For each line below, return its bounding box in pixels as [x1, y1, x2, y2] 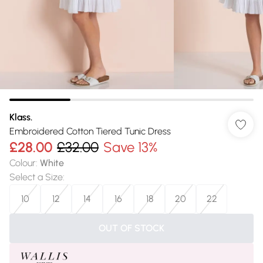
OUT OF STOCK [99, 222, 164, 234]
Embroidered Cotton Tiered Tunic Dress [9, 126, 171, 137]
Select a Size [9, 171, 63, 183]
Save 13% [103, 139, 157, 156]
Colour [9, 157, 36, 168]
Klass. [9, 112, 32, 123]
